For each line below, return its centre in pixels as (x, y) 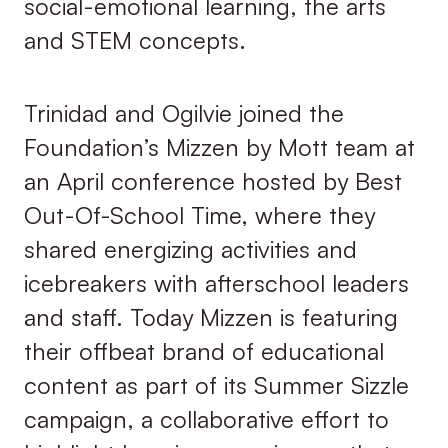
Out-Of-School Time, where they (199, 214)
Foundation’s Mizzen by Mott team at (219, 146)
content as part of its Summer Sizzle (216, 384)
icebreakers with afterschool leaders (216, 282)
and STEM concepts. (134, 40)
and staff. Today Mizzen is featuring (210, 316)
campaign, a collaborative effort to (206, 418)
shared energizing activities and (190, 248)
